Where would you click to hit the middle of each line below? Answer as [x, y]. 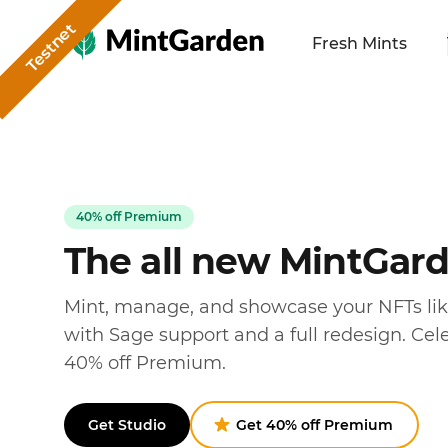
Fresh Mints [359, 43]
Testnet [51, 48]
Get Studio [127, 424]
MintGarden [119, 30]
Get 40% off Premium [314, 424]
